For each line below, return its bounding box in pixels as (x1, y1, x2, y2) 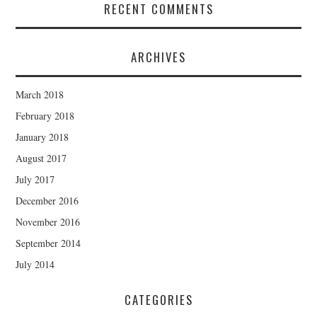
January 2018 (16, 129, 69, 144)
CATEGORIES (124, 290, 193, 309)
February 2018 (16, 108, 75, 122)
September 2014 (16, 236, 81, 250)
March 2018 (16, 87, 64, 101)
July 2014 (16, 257, 55, 271)
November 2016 (16, 214, 81, 229)
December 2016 (16, 193, 79, 207)
